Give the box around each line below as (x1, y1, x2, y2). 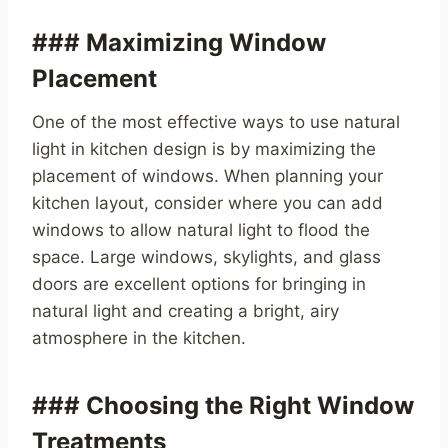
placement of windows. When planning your (32, 166, 383, 187)
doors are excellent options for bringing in (32, 274, 366, 295)
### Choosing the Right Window (32, 391, 414, 421)
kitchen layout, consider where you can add (32, 193, 383, 214)
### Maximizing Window (32, 28, 326, 58)
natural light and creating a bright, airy (32, 301, 339, 322)
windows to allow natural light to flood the (32, 220, 370, 241)
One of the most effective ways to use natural (32, 112, 400, 133)
